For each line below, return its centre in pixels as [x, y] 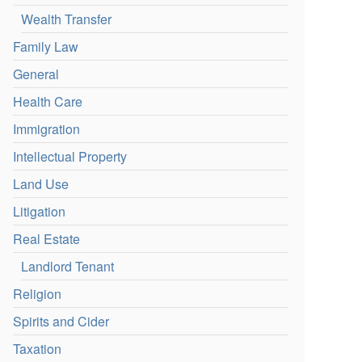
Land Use [41, 184]
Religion [38, 294]
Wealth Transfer [67, 19]
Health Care [48, 101]
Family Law [46, 46]
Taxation [38, 349]
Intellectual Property [70, 156]
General [36, 74]
